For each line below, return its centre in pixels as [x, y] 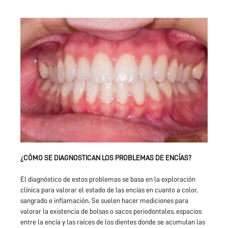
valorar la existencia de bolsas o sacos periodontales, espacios [111, 211]
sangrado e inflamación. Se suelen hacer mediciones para [104, 200]
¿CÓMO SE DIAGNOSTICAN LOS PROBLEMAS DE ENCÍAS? [106, 158]
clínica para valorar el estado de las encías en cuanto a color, [109, 190]
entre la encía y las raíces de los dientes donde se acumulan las [113, 222]
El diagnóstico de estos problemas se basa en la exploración [108, 179]
